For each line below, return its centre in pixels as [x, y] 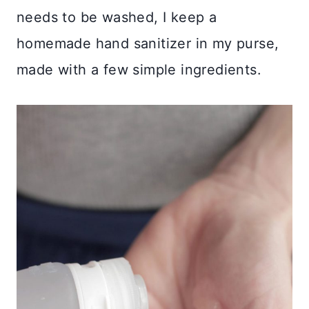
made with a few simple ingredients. [139, 69]
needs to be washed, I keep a [117, 17]
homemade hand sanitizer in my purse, [148, 43]
